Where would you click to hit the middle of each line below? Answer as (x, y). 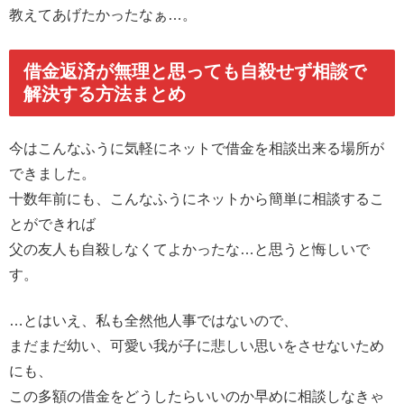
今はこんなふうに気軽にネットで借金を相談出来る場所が (197, 149)
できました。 (52, 174)
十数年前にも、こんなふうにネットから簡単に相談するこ (197, 199)
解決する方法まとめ (105, 93)
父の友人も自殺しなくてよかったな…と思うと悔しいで (189, 250)
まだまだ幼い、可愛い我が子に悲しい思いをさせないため (197, 345)
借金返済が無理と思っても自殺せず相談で (195, 71)
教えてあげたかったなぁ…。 (103, 14)
